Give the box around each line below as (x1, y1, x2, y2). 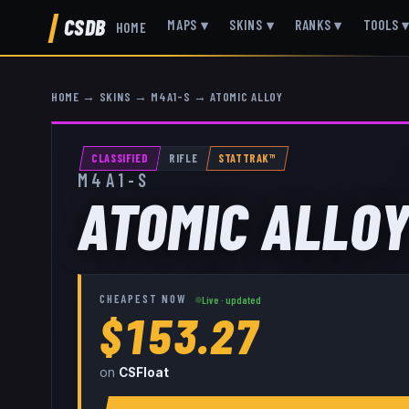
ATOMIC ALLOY (210, 88, 283, 104)
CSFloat (119, 364, 169, 380)
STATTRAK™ (218, 152, 277, 165)
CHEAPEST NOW (100, 291, 187, 307)
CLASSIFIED (91, 152, 149, 165)
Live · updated (202, 294, 262, 307)
